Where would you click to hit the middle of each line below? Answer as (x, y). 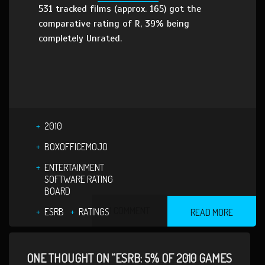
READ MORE (212, 212)
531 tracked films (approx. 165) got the (120, 9)
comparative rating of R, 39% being (114, 24)
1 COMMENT (130, 211)
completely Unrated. (80, 38)
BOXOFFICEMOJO (76, 147)
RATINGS (94, 212)
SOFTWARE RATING (79, 179)
